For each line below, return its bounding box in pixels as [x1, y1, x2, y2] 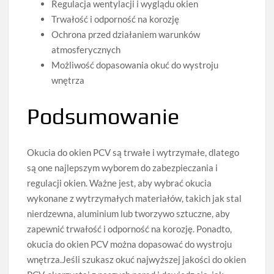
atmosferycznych [51, 44, 121, 56]
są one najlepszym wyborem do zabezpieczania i [27, 161, 218, 173]
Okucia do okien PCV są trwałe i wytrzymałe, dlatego [27, 146, 240, 158]
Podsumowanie [27, 103, 180, 129]
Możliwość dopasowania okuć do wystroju [51, 59, 219, 71]
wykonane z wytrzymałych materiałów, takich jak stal [27, 192, 242, 204]
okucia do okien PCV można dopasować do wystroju [27, 238, 232, 250]
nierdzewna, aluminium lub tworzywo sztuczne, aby [27, 207, 231, 219]
